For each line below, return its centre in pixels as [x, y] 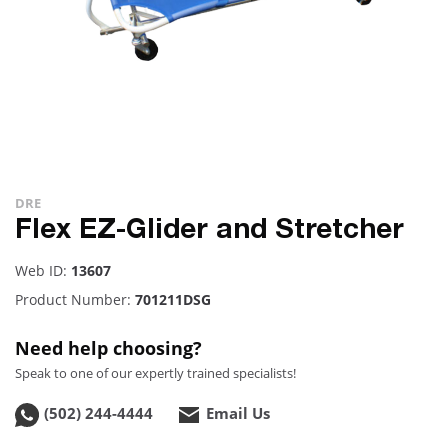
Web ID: [43, 270]
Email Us [238, 413]
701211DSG [173, 299]
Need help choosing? [108, 348]
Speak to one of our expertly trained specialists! [155, 373]
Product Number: [75, 299]
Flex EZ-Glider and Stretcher [209, 232]
